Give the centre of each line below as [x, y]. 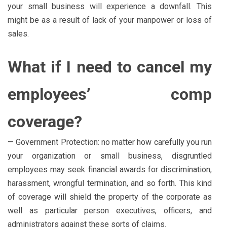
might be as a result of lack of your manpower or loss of [110, 20]
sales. [18, 33]
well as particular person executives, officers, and [110, 210]
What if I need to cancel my [110, 67]
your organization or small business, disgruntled [110, 156]
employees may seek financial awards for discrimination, [110, 169]
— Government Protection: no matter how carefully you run [110, 142]
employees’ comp [110, 94]
